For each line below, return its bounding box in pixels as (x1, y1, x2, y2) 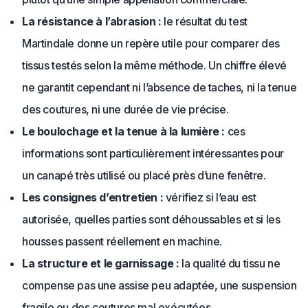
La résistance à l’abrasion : (22, 14, 162, 28)
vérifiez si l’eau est (163, 190, 256, 204)
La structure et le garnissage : (22, 256, 179, 270)
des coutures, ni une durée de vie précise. (22, 102, 229, 116)
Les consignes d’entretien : (22, 190, 164, 204)
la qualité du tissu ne (179, 256, 280, 270)
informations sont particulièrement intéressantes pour (22, 146, 284, 160)
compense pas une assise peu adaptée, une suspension (22, 278, 297, 292)
